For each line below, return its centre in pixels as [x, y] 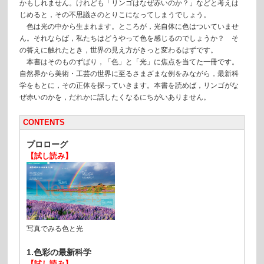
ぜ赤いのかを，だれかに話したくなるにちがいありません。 [115, 97]
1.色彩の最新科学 [59, 252]
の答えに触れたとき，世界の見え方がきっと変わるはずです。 [118, 50]
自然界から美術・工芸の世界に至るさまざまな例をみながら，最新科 [129, 74]
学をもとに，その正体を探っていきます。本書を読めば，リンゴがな [129, 85]
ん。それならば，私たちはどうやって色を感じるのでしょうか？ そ [129, 38]
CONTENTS [44, 122]
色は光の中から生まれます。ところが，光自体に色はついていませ [129, 27]
